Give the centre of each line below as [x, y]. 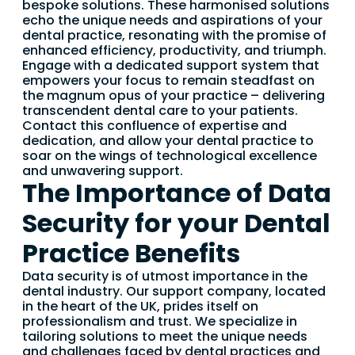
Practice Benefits [131, 254]
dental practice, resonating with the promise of [174, 36]
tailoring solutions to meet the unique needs [165, 337]
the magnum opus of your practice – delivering [174, 96]
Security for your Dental [176, 223]
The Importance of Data [177, 193]
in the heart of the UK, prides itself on [140, 307]
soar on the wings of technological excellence [170, 156]
